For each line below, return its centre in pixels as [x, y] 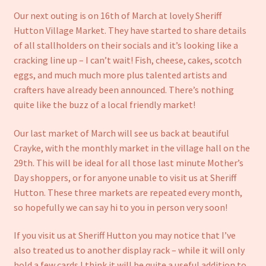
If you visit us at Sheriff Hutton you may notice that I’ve [124, 235]
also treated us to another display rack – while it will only [129, 250]
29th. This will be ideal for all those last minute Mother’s [128, 162]
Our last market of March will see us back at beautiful [121, 133]
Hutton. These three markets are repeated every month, [128, 192]
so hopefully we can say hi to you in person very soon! [120, 207]
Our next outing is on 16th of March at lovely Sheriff [117, 15]
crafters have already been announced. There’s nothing [123, 89]
